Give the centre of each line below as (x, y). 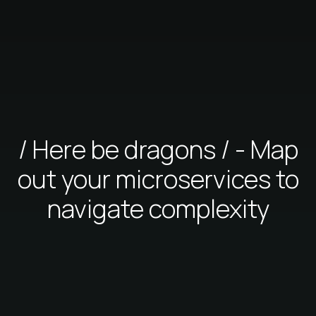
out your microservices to (158, 178)
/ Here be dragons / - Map (158, 149)
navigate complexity (158, 208)
